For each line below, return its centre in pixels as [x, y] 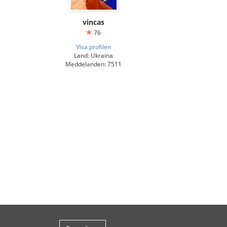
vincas [93, 22]
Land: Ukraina [93, 55]
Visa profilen [93, 47]
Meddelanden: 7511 [93, 64]
